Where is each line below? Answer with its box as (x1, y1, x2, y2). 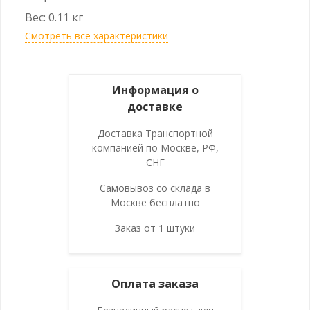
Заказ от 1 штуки (115, 221, 195, 235)
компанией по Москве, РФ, (91, 140, 219, 154)
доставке (127, 98, 183, 114)
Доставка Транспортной (97, 126, 213, 140)
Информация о (111, 82, 199, 98)
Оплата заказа (111, 275, 199, 291)
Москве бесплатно (110, 195, 200, 209)
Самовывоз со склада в (100, 181, 210, 194)
